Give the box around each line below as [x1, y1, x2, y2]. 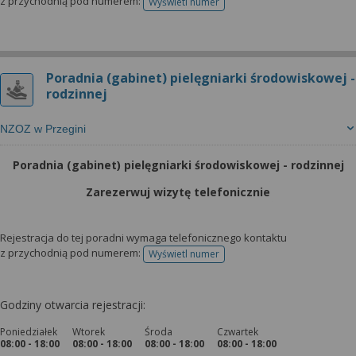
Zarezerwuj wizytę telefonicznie [86, 184, 270, 199]
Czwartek [217, 325, 258, 339]
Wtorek [72, 325, 105, 339]
